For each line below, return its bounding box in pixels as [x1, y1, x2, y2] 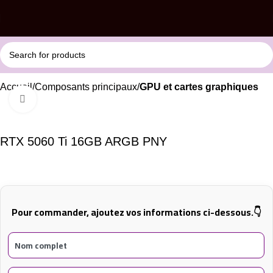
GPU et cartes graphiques [140, 82, 258, 92]
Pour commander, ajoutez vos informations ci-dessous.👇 [11, 203, 261, 221]
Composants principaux [35, 82, 137, 92]
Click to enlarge [36, 94, 102, 104]
